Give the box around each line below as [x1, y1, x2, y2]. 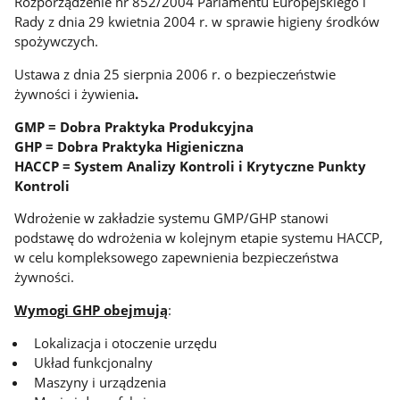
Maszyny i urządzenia [34, 372, 167, 391]
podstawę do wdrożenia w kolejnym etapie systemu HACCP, [14, 229, 384, 247]
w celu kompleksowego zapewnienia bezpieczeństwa [14, 248, 339, 267]
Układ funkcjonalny [34, 353, 154, 371]
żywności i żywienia [14, 85, 136, 104]
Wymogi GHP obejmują [14, 301, 169, 320]
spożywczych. [14, 32, 99, 51]
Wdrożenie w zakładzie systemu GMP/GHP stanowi [14, 209, 329, 228]
